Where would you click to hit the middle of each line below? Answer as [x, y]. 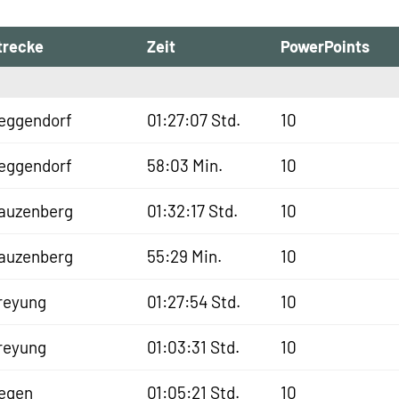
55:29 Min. [185, 256]
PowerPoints [326, 46]
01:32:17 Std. [193, 211]
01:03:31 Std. [194, 347]
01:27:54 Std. [194, 301]
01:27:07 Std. [194, 120]
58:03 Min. [185, 165]
